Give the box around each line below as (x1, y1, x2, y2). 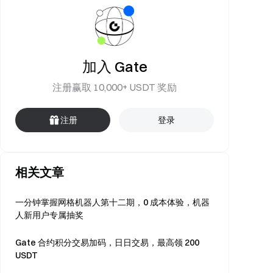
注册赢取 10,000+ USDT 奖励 (52, 81, 177, 93)
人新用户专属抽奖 (15, 210, 83, 221)
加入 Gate (82, 57, 147, 76)
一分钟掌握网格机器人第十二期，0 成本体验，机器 (15, 197, 210, 208)
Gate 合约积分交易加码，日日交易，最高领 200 (15, 237, 199, 248)
